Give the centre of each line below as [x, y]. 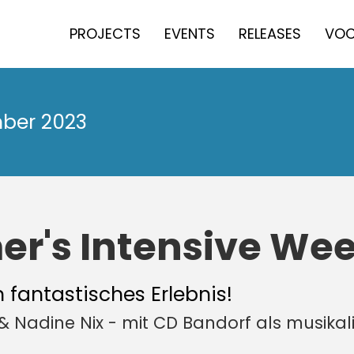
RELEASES [270, 34]
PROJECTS [105, 34]
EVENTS [190, 34]
